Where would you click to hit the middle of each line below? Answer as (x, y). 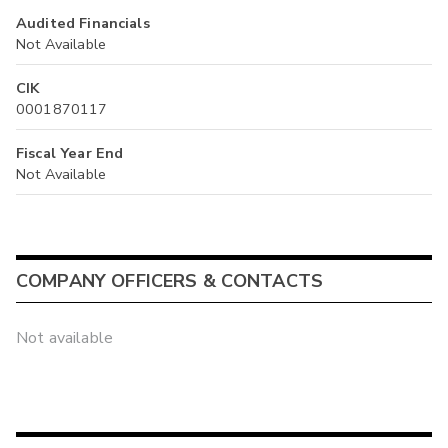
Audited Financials (83, 23)
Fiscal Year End (70, 153)
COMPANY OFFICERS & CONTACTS (170, 280)
